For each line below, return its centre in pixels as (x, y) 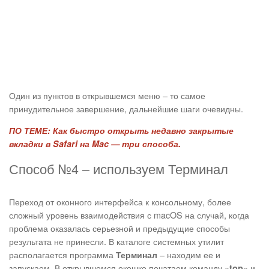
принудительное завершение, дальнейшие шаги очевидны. (126, 109)
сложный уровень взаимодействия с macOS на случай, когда (129, 215)
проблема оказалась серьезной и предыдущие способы (119, 228)
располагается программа (62, 255)
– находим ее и (189, 255)
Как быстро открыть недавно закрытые (142, 131)
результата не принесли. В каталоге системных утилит (116, 241)
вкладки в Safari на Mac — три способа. (95, 144)
